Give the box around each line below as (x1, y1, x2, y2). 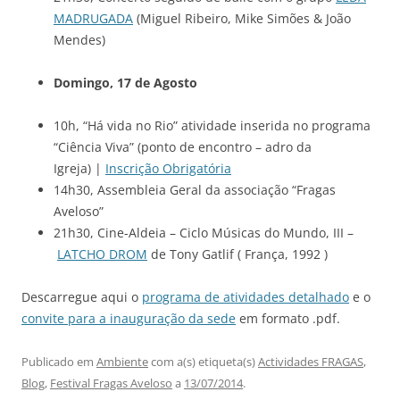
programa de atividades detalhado (142, 288, 349, 305)
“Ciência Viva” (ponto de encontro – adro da (54, 138, 312, 155)
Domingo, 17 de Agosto (54, 74, 197, 91)
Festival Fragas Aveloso (50, 375, 172, 391)
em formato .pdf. (236, 310, 340, 327)
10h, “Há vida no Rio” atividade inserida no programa (54, 117, 371, 134)
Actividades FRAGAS (258, 354, 363, 370)
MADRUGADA (54, 10, 133, 27)
